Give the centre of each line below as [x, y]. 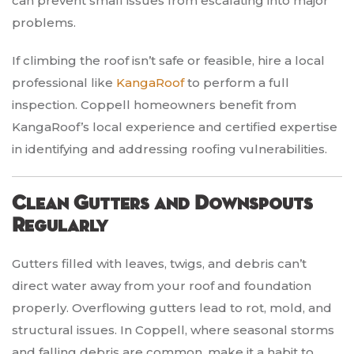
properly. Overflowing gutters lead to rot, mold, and [172, 308]
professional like [64, 83]
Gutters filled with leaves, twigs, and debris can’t [159, 264]
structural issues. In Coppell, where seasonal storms [173, 330]
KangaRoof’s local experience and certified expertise [175, 127]
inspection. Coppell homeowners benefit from [154, 105]
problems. [44, 23]
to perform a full [237, 83]
